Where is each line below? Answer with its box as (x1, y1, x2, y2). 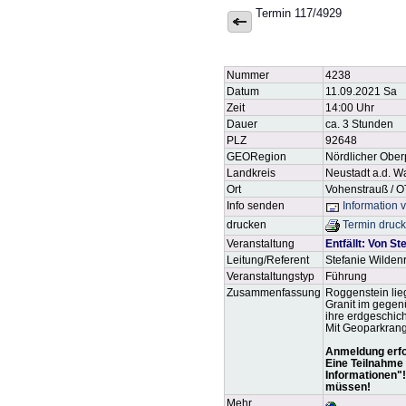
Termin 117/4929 (256, 7, 342, 20)
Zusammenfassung (227, 286, 321, 298)
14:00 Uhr (325, 101, 374, 113)
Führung (325, 270, 367, 282)
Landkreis (227, 167, 275, 179)
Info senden (227, 199, 285, 211)
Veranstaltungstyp (227, 270, 314, 282)
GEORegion (227, 150, 286, 162)
